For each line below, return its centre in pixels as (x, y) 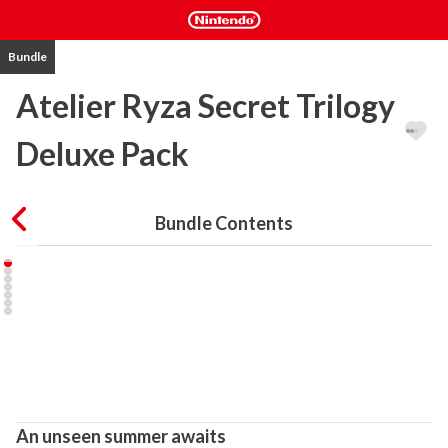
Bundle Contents (224, 223)
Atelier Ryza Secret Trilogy (205, 105)
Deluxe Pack (102, 153)
